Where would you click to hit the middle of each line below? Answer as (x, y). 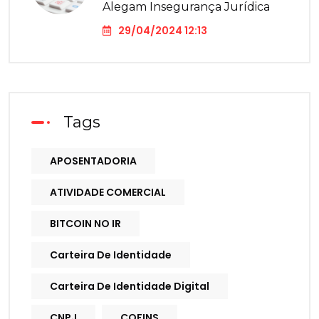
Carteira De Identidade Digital (130, 287)
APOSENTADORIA (93, 161)
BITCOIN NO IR (85, 224)
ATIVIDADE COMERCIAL (108, 193)
